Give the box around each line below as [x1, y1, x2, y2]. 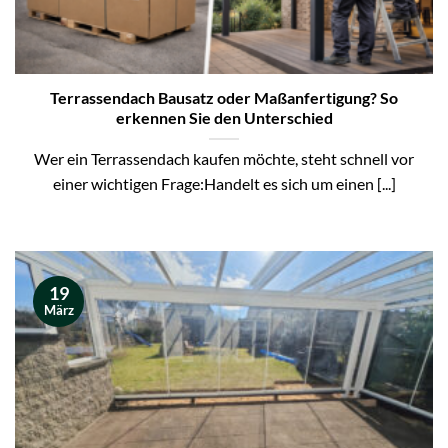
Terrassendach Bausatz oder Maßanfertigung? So [50, 89, 398, 108]
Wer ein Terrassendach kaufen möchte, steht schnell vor [34, 150, 414, 169]
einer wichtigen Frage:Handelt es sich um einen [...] [52, 175, 396, 194]
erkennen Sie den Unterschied [115, 109, 333, 128]
